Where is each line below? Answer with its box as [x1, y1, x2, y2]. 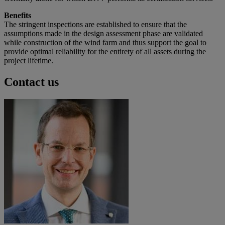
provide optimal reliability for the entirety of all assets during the [4, 47, 206, 56]
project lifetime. [4, 56, 53, 65]
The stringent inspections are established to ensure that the [4, 20, 187, 29]
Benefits [4, 11, 31, 20]
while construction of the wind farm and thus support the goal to [4, 38, 206, 47]
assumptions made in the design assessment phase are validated [4, 29, 203, 38]
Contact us [4, 75, 59, 89]
